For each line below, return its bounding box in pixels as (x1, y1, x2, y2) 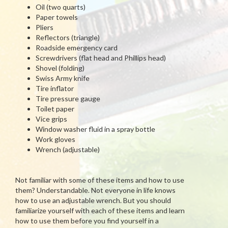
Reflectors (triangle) (36, 33, 100, 42)
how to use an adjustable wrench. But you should (15, 196, 171, 205)
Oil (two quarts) (36, 3, 85, 11)
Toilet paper (36, 104, 74, 113)
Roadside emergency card (36, 43, 118, 52)
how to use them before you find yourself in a (15, 216, 159, 225)
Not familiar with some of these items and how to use (15, 176, 184, 184)
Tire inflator (36, 84, 74, 93)
